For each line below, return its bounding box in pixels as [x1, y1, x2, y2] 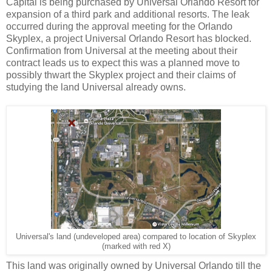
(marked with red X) [101, 242, 171, 251]
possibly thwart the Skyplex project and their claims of [6, 70, 236, 81]
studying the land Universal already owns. [6, 82, 186, 93]
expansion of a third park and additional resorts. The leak [6, 9, 250, 20]
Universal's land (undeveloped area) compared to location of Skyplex [16, 233, 256, 242]
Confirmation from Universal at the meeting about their [6, 46, 237, 56]
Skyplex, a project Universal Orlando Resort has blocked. [6, 33, 251, 44]
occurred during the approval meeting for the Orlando [6, 21, 233, 32]
